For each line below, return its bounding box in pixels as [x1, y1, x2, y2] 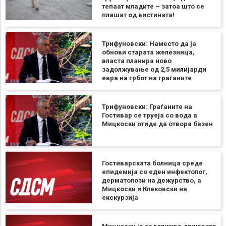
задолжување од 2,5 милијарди [101, 65, 206, 73]
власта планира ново [101, 56, 172, 65]
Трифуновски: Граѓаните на [101, 102, 192, 110]
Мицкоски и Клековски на [101, 185, 187, 193]
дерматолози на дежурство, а [101, 177, 201, 185]
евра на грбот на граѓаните [101, 74, 192, 82]
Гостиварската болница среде [101, 159, 203, 167]
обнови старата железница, [101, 48, 195, 56]
